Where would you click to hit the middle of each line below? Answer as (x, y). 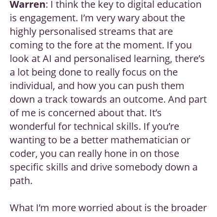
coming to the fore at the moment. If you (101, 45)
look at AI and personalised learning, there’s (107, 59)
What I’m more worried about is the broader (108, 208)
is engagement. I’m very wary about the (97, 18)
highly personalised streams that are (91, 31)
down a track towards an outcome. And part (108, 99)
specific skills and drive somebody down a (104, 167)
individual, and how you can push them (97, 86)
